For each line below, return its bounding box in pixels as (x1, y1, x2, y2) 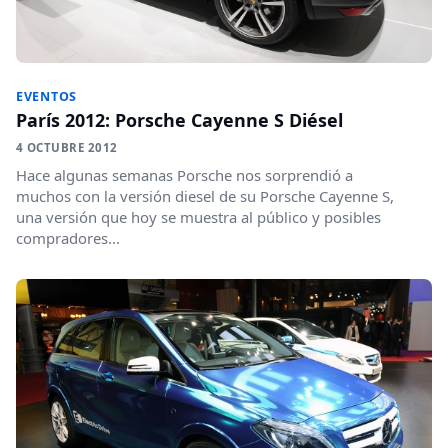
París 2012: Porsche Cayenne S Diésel (16, 108, 343, 133)
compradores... (16, 228, 120, 249)
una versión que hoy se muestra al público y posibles (16, 207, 381, 228)
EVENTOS (16, 88, 78, 106)
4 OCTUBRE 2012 (16, 140, 118, 156)
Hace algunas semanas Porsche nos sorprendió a (16, 165, 353, 186)
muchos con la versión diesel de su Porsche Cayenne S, (16, 186, 394, 207)
